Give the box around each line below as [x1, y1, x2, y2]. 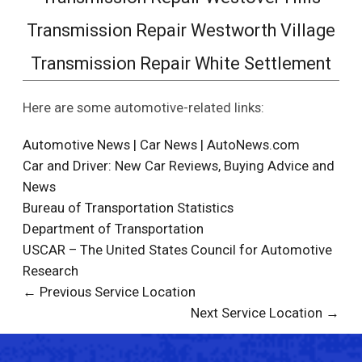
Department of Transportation [22, 220, 204, 237]
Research [22, 262, 78, 279]
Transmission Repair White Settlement [31, 53, 331, 74]
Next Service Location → [191, 304, 340, 321]
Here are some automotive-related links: [22, 99, 264, 116]
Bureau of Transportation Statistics [22, 199, 234, 216]
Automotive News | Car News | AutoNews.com [22, 136, 300, 153]
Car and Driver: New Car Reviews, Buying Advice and [22, 157, 335, 174]
